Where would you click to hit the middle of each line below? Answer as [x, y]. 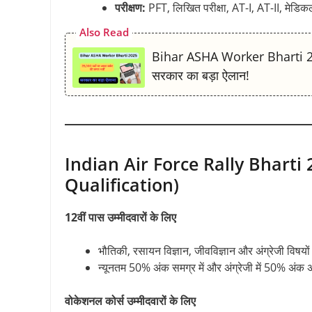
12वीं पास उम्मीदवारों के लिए [120, 217]
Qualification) [122, 184]
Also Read [104, 32]
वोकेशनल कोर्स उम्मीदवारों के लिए [130, 301]
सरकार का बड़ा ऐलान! [201, 75]
